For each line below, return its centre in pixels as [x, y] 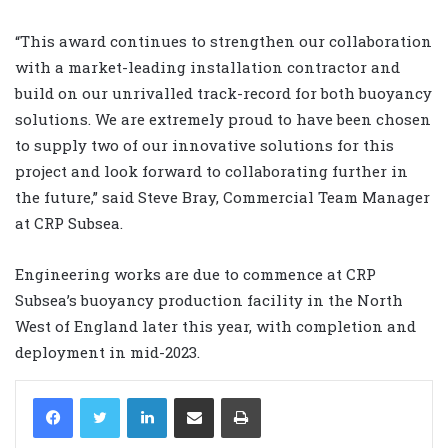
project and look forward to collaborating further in [211, 170]
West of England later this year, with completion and [215, 325]
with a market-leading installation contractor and [207, 66]
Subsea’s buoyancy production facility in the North [209, 299]
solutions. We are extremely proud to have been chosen [223, 118]
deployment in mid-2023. [107, 351]
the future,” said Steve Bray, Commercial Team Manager [222, 196]
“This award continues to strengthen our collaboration [223, 40]
